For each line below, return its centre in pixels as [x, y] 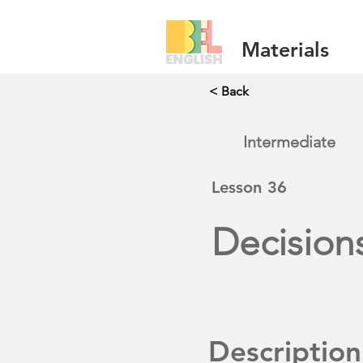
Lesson [237, 187]
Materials [285, 49]
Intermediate [289, 142]
